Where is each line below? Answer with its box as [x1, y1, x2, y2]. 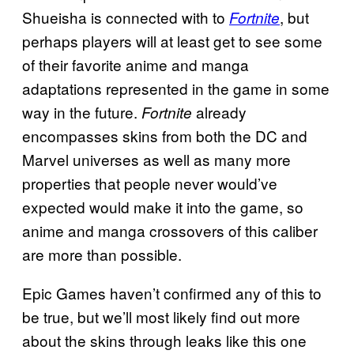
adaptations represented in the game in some [22, 77, 330, 99]
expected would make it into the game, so [22, 195, 303, 217]
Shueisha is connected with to [22, 6, 229, 28]
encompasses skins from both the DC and [22, 124, 307, 146]
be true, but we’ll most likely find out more [22, 305, 300, 327]
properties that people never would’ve [22, 171, 277, 194]
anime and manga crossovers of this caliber [22, 219, 318, 241]
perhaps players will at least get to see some [22, 29, 322, 51]
